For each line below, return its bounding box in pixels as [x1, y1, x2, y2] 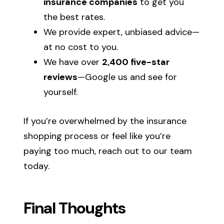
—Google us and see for [77, 70, 177, 83]
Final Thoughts [23, 197, 126, 218]
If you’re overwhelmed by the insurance [23, 114, 187, 127]
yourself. [43, 85, 78, 98]
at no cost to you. [43, 40, 118, 53]
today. [23, 159, 50, 172]
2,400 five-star [102, 55, 170, 68]
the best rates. [43, 10, 105, 23]
